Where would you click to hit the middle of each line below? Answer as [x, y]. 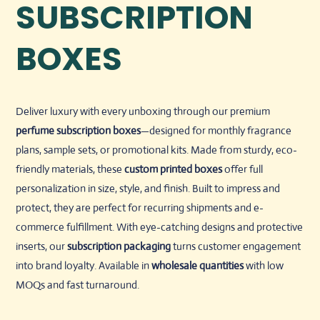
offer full [243, 169]
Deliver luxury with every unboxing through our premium [143, 111]
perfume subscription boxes [79, 130]
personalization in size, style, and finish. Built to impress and [148, 188]
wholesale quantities [198, 265]
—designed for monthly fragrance [216, 130]
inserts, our [42, 246]
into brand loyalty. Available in [84, 265]
